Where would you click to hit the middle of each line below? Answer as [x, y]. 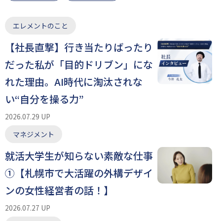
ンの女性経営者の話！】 [59, 190]
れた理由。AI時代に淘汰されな [74, 81]
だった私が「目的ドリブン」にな [79, 64]
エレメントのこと [40, 25]
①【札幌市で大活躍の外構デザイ [79, 173]
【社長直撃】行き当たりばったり [79, 47]
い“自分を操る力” [44, 99]
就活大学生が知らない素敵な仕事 [79, 155]
